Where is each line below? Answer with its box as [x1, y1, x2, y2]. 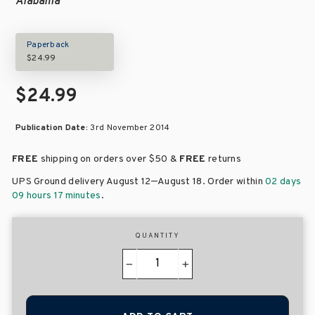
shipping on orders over [38, 153, 149, 166]
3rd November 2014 [90, 122, 170, 134]
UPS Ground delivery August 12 [12, 176, 151, 188]
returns [205, 153, 242, 166]
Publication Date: [15, 122, 91, 134]
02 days [265, 176, 302, 188]
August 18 [157, 176, 202, 188]
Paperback [27, 39, 70, 51]
